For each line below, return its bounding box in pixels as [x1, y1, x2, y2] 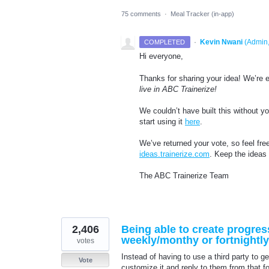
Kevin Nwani [199, 38, 243, 47]
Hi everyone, [139, 52, 186, 61]
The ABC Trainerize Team [139, 171, 229, 181]
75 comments [121, 10, 161, 18]
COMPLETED [144, 38, 186, 46]
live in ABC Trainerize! [139, 84, 217, 94]
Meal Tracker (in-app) [171, 10, 234, 18]
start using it [139, 116, 185, 126]
